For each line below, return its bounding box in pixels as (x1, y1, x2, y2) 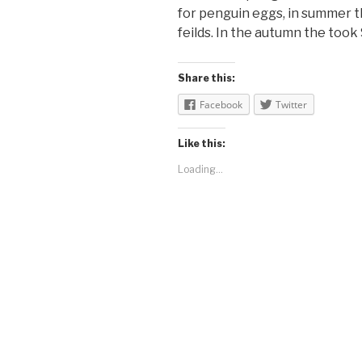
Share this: (178, 71, 235, 84)
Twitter (276, 97, 307, 112)
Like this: (178, 137, 225, 149)
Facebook (200, 97, 242, 112)
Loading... (178, 162, 223, 175)
